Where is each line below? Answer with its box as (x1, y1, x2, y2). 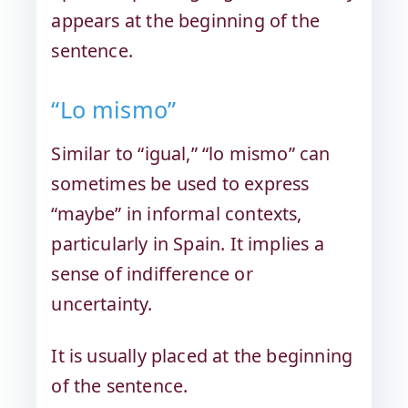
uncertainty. (51, 291, 153, 316)
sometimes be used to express (51, 170, 310, 196)
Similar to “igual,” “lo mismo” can (51, 140, 331, 166)
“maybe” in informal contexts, (51, 200, 302, 226)
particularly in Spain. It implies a (51, 230, 324, 256)
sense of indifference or (51, 260, 253, 286)
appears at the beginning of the (51, 8, 320, 34)
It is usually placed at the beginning (51, 342, 353, 368)
